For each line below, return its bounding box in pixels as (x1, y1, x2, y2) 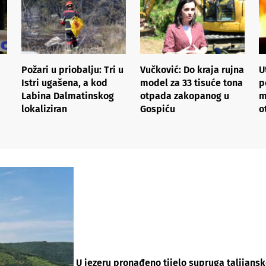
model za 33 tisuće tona (140, 77, 243, 88)
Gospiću (140, 103, 175, 115)
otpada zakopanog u (140, 90, 229, 102)
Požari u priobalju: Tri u (21, 64, 123, 75)
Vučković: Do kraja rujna (140, 64, 244, 75)
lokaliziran (21, 103, 67, 115)
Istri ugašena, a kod (21, 77, 107, 88)
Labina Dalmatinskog (21, 90, 114, 102)
